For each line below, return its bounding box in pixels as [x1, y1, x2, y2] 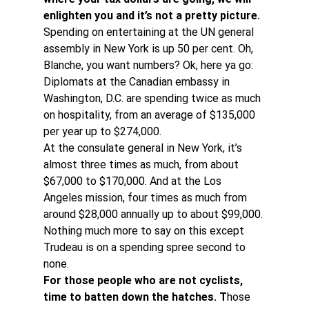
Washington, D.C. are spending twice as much [43, 92, 263, 105]
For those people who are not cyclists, [43, 274, 246, 287]
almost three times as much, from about [43, 158, 241, 171]
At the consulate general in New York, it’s [43, 141, 245, 154]
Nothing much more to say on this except [43, 224, 247, 237]
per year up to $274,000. [43, 125, 161, 138]
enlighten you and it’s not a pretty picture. [43, 9, 260, 22]
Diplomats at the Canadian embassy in [43, 75, 232, 88]
